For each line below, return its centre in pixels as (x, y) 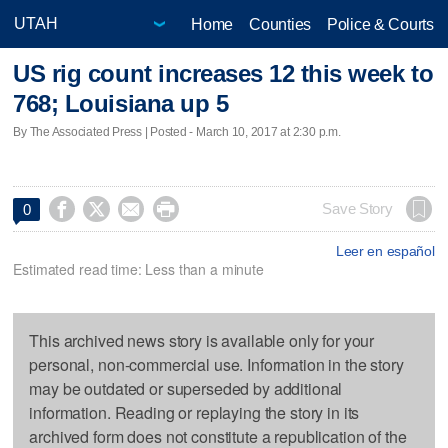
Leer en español (385, 250)
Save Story (357, 208)
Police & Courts (380, 24)
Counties (280, 24)
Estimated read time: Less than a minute (138, 268)
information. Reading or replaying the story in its (194, 412)
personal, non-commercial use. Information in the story (216, 364)
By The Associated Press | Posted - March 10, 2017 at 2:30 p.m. (177, 131)
